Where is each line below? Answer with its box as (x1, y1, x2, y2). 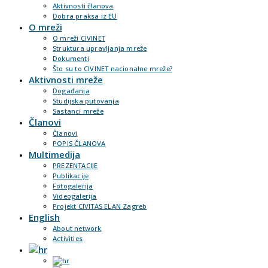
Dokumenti (53, 54, 89, 63)
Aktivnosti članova (53, 1, 114, 10)
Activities (53, 234, 83, 243)
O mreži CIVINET (53, 33, 105, 42)
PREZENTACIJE (53, 161, 98, 170)
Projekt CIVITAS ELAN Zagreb (53, 202, 147, 211)
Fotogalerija (53, 181, 93, 190)
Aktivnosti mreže (29, 74, 103, 86)
